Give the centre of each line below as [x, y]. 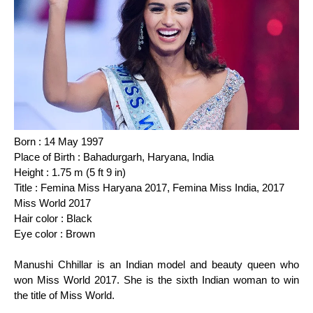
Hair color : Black [53, 219]
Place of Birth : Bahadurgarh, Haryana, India [114, 157]
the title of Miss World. [64, 296]
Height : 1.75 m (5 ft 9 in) [70, 173]
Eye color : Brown [54, 234]
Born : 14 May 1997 [59, 142]
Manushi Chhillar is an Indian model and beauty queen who [156, 265]
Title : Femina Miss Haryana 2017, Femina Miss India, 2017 [149, 188]
